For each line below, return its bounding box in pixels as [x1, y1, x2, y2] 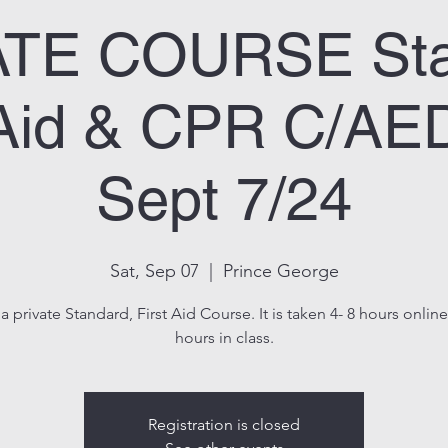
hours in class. [174, 328, 274, 347]
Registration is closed [148, 415, 300, 434]
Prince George [222, 260, 339, 282]
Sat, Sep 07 [109, 260, 199, 282]
